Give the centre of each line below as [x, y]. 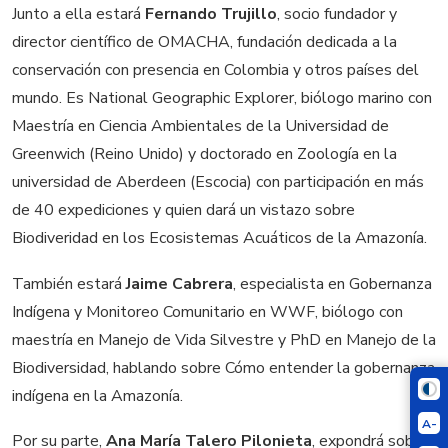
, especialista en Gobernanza [332, 283]
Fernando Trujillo [211, 14]
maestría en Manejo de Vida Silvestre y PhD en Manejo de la [224, 339]
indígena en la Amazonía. [97, 395]
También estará [69, 283]
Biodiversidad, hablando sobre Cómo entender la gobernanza [223, 367]
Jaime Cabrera [179, 283]
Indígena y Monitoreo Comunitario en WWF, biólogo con [207, 311]
